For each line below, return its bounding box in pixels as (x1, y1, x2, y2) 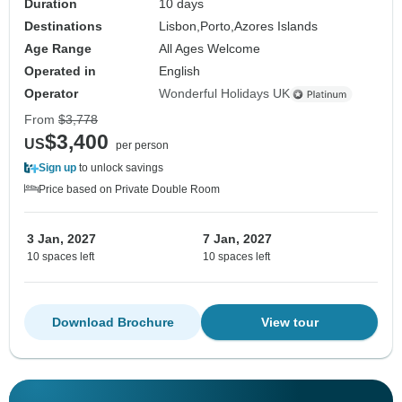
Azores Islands (234, 19, 319, 34)
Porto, (200, 19, 235, 34)
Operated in (24, 64, 96, 79)
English (159, 64, 201, 79)
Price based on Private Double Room (39, 183, 220, 197)
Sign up (39, 162, 76, 175)
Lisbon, (159, 19, 201, 34)
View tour (260, 315, 319, 330)
